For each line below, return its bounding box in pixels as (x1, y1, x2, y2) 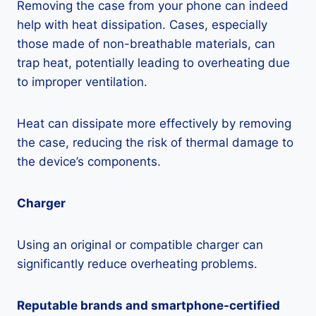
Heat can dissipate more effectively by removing (17, 116, 291, 131)
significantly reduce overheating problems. (17, 257, 257, 272)
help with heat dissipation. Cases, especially (17, 18, 267, 32)
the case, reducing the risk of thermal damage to (17, 135, 293, 150)
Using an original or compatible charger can (17, 238, 263, 253)
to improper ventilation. (17, 75, 147, 90)
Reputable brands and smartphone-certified (17, 298, 280, 313)
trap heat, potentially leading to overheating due (17, 56, 290, 71)
